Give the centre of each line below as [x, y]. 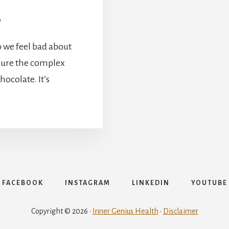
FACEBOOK [22, 183]
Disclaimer [180, 211]
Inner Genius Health [125, 211]
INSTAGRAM [87, 183]
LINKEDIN [151, 183]
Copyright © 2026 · [62, 211]
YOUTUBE [209, 183]
